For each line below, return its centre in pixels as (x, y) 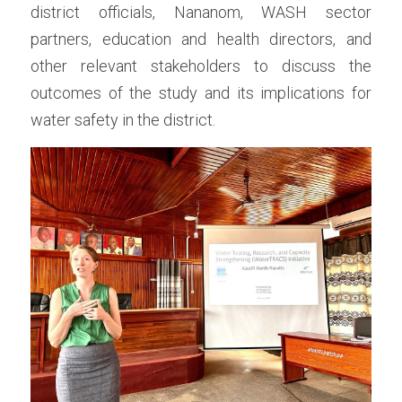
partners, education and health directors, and (201, 39)
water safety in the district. (123, 120)
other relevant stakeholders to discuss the (201, 66)
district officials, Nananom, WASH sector (201, 12)
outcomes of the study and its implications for (201, 93)
